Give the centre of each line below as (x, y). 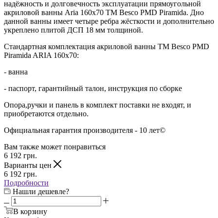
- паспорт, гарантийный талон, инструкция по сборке (93, 88)
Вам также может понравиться (55, 146)
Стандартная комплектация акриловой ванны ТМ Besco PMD (107, 46)
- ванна (16, 72)
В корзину (30, 211)
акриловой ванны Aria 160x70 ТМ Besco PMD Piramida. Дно (104, 12)
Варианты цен (29, 165)
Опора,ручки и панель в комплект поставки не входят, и (98, 105)
